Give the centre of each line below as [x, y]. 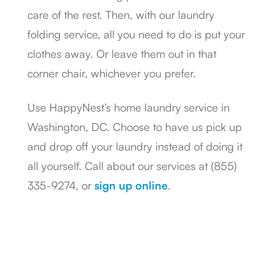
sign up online [131, 185]
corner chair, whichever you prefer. [112, 73]
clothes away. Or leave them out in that [122, 54]
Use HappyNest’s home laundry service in [129, 107]
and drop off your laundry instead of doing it [135, 146]
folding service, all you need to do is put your [136, 34]
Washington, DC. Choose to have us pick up [135, 127]
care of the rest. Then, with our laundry [121, 15]
